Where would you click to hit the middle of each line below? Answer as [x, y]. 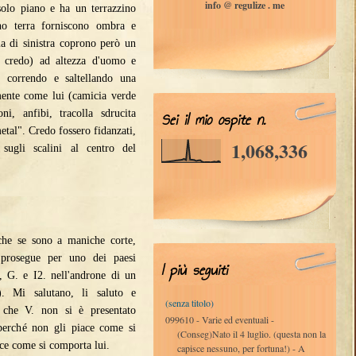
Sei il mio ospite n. [213, 120]
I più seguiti [194, 270]
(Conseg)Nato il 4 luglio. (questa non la [252, 333]
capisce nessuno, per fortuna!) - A [241, 348]
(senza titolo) [190, 303]
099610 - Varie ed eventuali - [220, 319]
